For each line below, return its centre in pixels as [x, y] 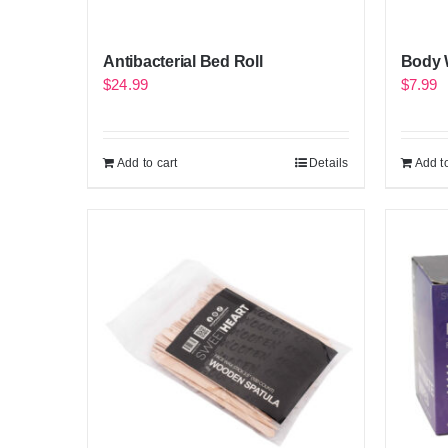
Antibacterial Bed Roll [183, 61]
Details [328, 162]
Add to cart [147, 162]
